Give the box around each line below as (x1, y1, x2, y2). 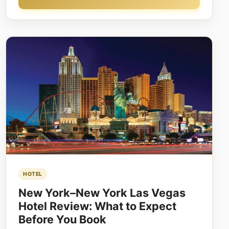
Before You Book (18, 212, 106, 226)
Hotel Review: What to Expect (18, 199, 176, 213)
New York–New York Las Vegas (18, 186, 186, 199)
